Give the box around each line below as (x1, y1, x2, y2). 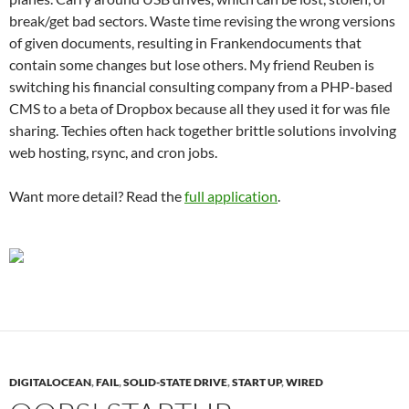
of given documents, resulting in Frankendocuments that (9, 34, 362, 51)
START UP (232, 375, 281, 389)
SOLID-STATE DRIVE (123, 375, 227, 389)
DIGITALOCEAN (9, 375, 91, 389)
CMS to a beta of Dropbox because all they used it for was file (9, 100, 390, 117)
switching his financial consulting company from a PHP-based (9, 78, 393, 95)
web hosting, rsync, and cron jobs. (9, 143, 217, 161)
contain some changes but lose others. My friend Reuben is (9, 56, 374, 73)
